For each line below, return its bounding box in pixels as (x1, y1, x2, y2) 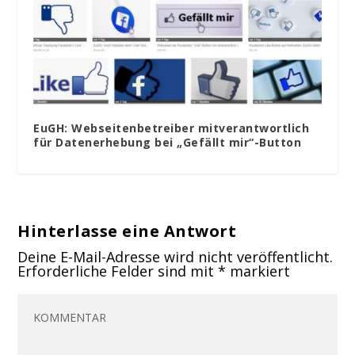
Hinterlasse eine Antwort (17, 219, 237, 242)
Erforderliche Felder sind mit (17, 261, 219, 281)
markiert (226, 261, 291, 281)
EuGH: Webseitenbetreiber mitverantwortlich (33, 120, 310, 136)
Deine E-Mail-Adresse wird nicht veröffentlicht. (17, 246, 334, 266)
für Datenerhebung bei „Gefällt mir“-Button (33, 134, 302, 150)
